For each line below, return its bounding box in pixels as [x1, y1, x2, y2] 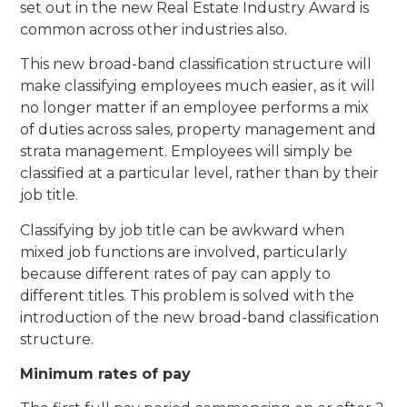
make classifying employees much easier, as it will [20, 77, 376, 95]
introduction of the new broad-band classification [20, 308, 380, 326]
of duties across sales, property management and [20, 121, 377, 139]
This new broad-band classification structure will [20, 55, 372, 74]
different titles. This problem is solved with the [20, 286, 355, 304]
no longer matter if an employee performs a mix [20, 99, 370, 117]
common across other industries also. [20, 20, 288, 38]
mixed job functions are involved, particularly [20, 243, 348, 261]
